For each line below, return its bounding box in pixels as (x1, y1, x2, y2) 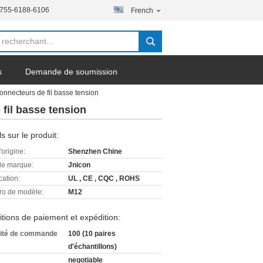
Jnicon (68, 161, 90, 169)
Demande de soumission (25, 67, 117, 76)
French (131, 6, 153, 15)
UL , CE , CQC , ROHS (68, 174, 140, 183)
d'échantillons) (68, 242, 117, 251)
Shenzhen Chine (68, 147, 122, 156)
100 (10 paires (68, 230, 116, 238)
